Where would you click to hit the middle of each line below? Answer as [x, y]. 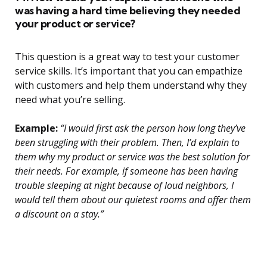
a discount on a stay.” [59, 214]
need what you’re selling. [70, 100]
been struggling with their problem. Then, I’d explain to [127, 143]
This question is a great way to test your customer [127, 57]
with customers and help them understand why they [131, 86]
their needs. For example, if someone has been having [126, 171]
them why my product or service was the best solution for [132, 157]
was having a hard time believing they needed [128, 11]
